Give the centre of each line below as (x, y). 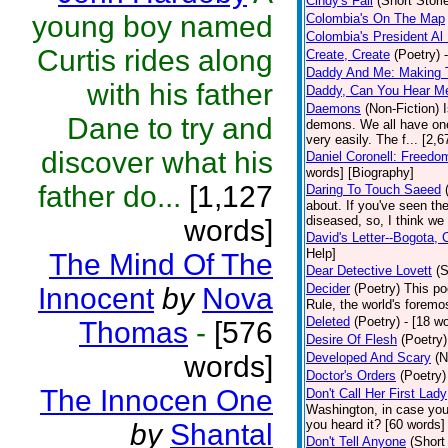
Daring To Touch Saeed (373, 189)
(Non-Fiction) (402, 108)
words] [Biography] (360, 172)
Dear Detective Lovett (369, 270)
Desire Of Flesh (351, 339)
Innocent (96, 298)
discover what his (157, 162)
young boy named (152, 26)
